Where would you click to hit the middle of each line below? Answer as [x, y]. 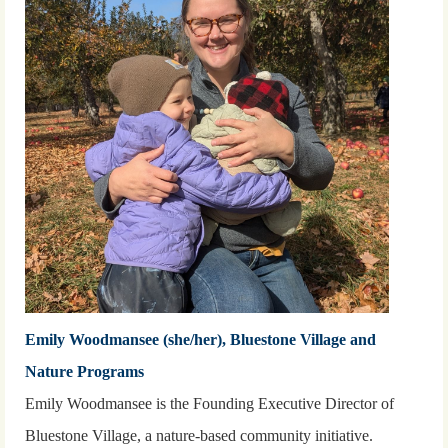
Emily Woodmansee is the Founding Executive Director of [209, 403]
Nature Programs [84, 371]
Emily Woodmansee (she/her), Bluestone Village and [200, 339]
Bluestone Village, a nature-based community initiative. [199, 435]
